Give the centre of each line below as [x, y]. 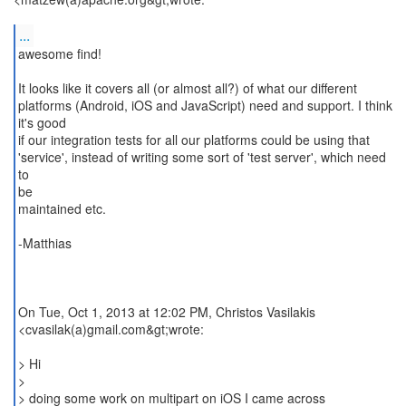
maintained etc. [62, 208]
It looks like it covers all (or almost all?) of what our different [187, 88]
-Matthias [44, 243]
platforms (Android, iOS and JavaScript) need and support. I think [205, 105]
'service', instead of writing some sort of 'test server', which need [202, 157]
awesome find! [59, 53]
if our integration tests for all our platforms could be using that [193, 140]
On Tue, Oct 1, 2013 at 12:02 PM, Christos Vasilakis [166, 312]
